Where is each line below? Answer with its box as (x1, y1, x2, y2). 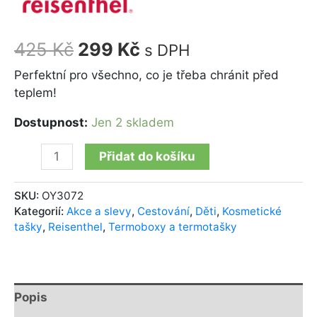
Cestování (137, 204, 190, 218)
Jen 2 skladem (91, 115, 174, 130)
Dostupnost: (14, 115, 88, 130)
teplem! (14, 86, 57, 100)
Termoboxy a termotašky (108, 219, 237, 234)
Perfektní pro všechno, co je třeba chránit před (14, 68, 279, 83)
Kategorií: (14, 204, 67, 218)
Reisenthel (48, 219, 103, 234)
